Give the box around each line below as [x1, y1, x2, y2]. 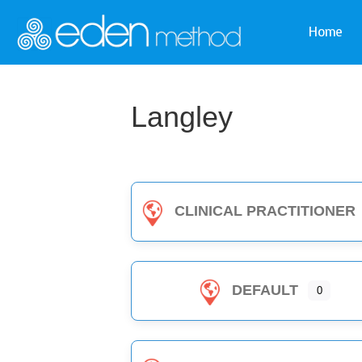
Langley [131, 100, 233, 133]
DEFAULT [232, 281, 299, 298]
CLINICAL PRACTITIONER [175, 202, 356, 219]
